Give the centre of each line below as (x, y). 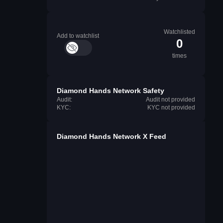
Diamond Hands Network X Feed (111, 136)
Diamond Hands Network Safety (111, 91)
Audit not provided (170, 100)
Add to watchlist (78, 36)
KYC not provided (171, 108)
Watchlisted (179, 32)
